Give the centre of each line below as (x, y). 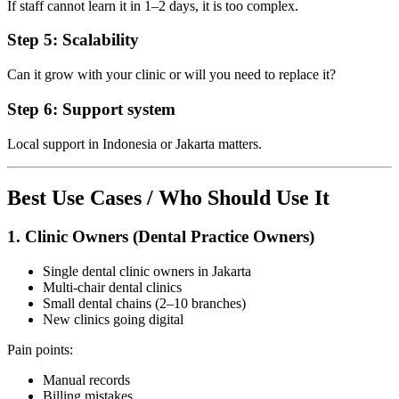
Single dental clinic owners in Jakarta (147, 272)
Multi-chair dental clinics (112, 288)
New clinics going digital (113, 320)
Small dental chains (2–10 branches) (144, 304)
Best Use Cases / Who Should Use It (168, 197)
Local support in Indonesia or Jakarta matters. (134, 143)
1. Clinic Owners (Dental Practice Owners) (161, 237)
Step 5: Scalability (73, 40)
